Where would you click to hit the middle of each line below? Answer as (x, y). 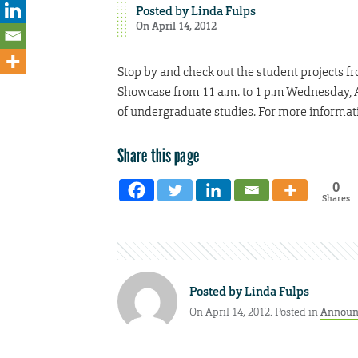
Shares (336, 198)
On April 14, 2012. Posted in (255, 312)
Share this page (158, 155)
